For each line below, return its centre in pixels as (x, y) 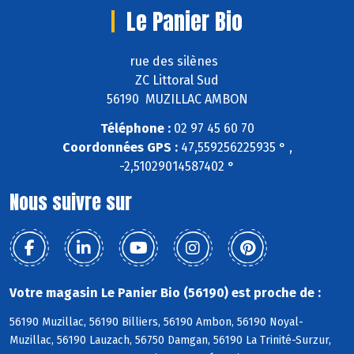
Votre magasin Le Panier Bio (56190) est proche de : (165, 293)
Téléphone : (135, 129)
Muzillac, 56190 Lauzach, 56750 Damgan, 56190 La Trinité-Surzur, (170, 340)
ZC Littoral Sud (177, 81)
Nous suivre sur (71, 203)
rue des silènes (177, 62)
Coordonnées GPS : (120, 148)
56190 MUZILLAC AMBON (177, 100)
